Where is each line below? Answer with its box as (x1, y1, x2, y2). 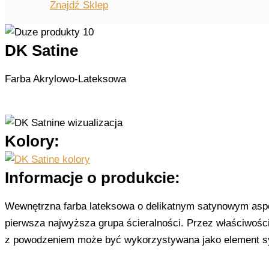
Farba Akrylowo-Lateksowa (5, 73, 126, 85)
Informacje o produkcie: (5, 169, 180, 186)
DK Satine (5, 42, 78, 59)
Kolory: (5, 132, 59, 150)
